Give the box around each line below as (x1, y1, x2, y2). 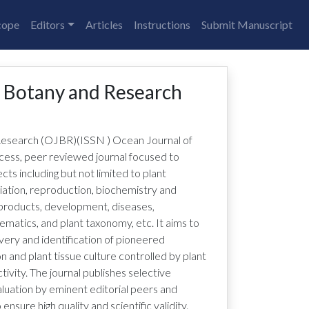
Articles (86, 18, 123, 31)
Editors (30, 18, 66, 31)
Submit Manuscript (201, 18, 292, 31)
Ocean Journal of (112, 133, 192, 146)
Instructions (134, 18, 190, 31)
